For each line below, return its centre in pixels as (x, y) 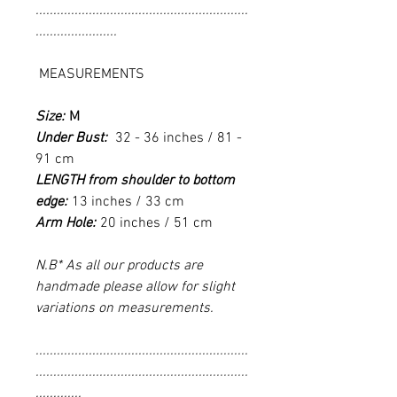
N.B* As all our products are (119, 265)
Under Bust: (71, 138)
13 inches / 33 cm (128, 202)
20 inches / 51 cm (156, 223)
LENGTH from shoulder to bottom (135, 180)
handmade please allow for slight (135, 287)
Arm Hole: (67, 223)
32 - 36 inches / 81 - (179, 138)
